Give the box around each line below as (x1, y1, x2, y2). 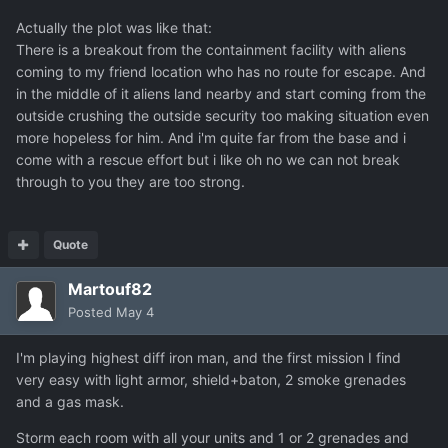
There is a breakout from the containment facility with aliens (16, 41, 406, 59)
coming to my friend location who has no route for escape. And (16, 63, 426, 81)
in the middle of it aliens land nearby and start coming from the (16, 85, 426, 103)
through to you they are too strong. (16, 173, 245, 191)
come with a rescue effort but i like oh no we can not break (16, 151, 400, 169)
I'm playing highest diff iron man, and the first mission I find (16, 349, 401, 367)
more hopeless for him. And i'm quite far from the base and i (16, 129, 406, 147)
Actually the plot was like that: (16, 19, 212, 37)
